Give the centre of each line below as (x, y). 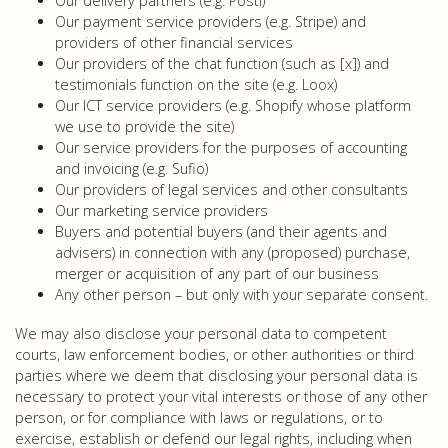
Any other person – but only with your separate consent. (241, 294)
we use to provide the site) (144, 126)
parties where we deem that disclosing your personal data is (216, 375)
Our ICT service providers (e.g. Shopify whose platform (233, 105)
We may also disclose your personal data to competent (201, 333)
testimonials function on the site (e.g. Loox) (196, 84)
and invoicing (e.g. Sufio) (131, 168)
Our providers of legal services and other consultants (231, 189)
